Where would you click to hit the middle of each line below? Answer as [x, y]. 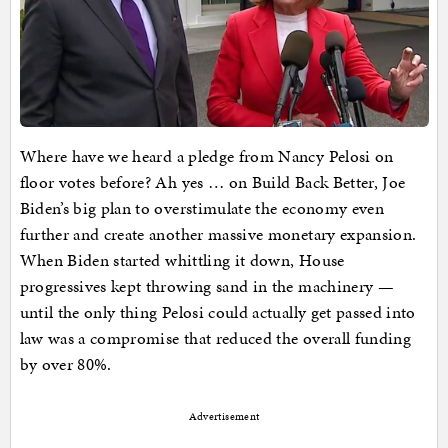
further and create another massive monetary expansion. [218, 234]
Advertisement [224, 417]
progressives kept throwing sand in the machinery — [207, 286]
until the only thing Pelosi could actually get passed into [217, 312]
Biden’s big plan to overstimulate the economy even [202, 208]
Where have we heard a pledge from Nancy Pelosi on [206, 156]
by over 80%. [65, 364]
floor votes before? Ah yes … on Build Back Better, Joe [212, 182]
